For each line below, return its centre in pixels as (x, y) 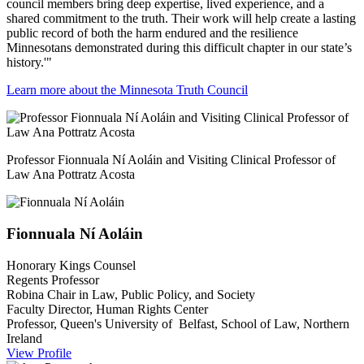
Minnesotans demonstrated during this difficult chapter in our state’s (179, 48)
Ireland (24, 338)
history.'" (29, 63)
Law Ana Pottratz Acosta (71, 175)
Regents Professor (53, 279)
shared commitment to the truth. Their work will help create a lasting (181, 19)
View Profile (39, 353)
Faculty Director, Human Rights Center (107, 309)
